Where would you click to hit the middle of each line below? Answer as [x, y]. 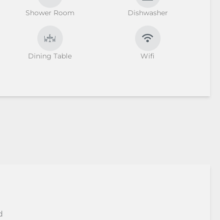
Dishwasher [148, 13]
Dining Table [50, 56]
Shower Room [50, 13]
